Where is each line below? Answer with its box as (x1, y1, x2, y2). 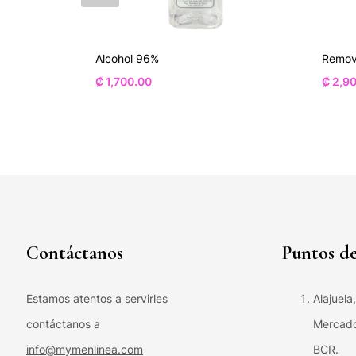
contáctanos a (26, 316, 100, 331)
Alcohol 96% (95, 51, 159, 65)
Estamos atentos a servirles (26, 291, 171, 305)
